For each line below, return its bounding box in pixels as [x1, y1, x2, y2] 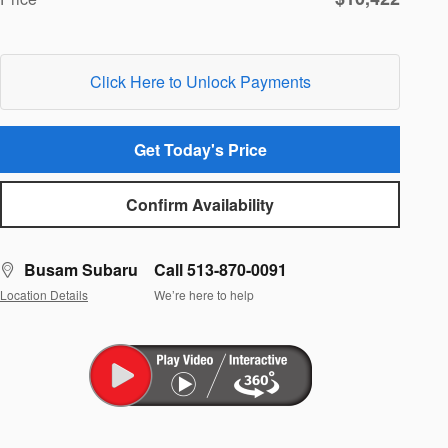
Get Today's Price [133, 137, 267, 161]
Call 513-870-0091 [154, 258, 287, 282]
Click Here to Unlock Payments [89, 69, 311, 93]
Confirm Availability [126, 193, 274, 217]
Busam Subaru [24, 258, 138, 282]
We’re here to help [154, 285, 254, 303]
